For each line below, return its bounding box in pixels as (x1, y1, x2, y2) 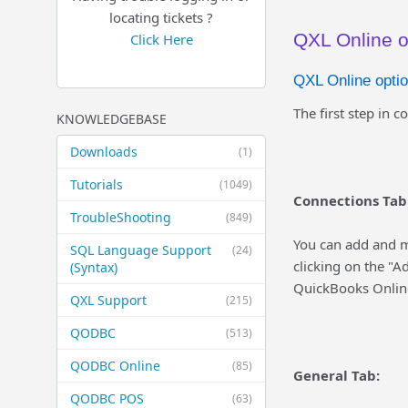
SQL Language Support (70, 241, 211, 259)
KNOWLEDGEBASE (56, 110, 167, 127)
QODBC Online (70, 357, 160, 374)
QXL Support (70, 291, 147, 309)
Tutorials (70, 176, 123, 193)
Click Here (129, 30, 193, 48)
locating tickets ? (109, 8, 213, 26)
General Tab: (293, 366, 380, 384)
